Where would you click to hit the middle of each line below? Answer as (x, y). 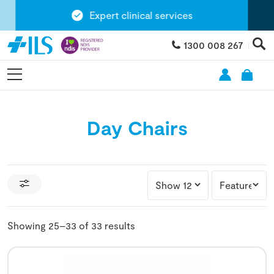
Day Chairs (137, 127)
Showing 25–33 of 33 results (71, 225)
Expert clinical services (124, 15)
